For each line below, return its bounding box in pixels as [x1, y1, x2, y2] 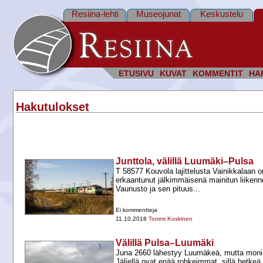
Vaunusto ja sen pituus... [116, 184, 200, 194]
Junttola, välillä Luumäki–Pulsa [116, 156, 254, 167]
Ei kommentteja [116, 207, 157, 214]
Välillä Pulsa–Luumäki [116, 238, 214, 248]
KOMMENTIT [193, 69, 243, 78]
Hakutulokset [16, 100, 89, 114]
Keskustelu [200, 9, 243, 19]
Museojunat [136, 9, 181, 19]
